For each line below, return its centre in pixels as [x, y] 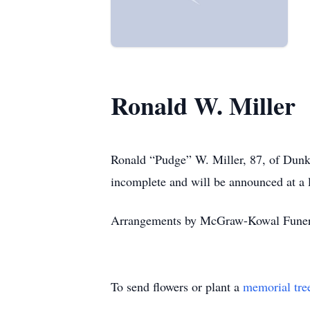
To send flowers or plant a [177, 286]
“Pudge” [171, 159]
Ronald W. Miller [203, 105]
